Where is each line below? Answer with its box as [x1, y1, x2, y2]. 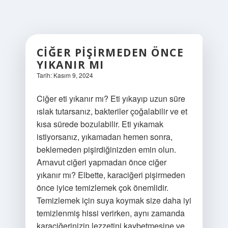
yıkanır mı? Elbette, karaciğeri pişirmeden [36, 169, 185, 181]
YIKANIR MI [36, 58, 104, 72]
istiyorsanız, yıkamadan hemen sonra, [36, 131, 173, 142]
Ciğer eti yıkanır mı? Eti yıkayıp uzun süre [36, 93, 185, 104]
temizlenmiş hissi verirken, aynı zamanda [36, 207, 185, 219]
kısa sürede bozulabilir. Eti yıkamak [36, 118, 163, 130]
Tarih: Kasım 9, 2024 [36, 71, 93, 79]
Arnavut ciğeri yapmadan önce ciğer [36, 156, 166, 168]
